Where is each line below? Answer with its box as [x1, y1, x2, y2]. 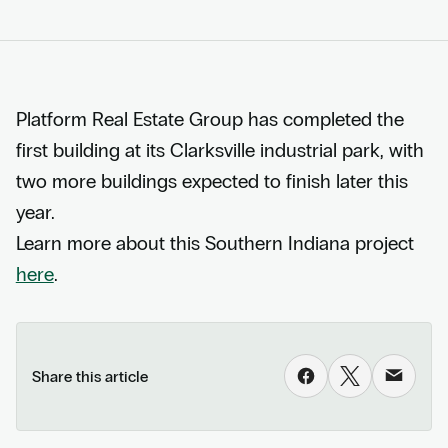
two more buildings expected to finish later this [15, 170, 408, 194]
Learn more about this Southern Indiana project [15, 232, 414, 256]
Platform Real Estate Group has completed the [15, 108, 404, 132]
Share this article [32, 366, 149, 386]
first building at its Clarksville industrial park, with [15, 139, 424, 163]
